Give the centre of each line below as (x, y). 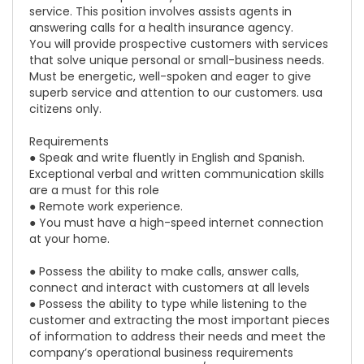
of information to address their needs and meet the (178, 336)
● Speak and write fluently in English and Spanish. (167, 158)
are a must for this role (94, 190)
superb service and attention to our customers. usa (176, 93)
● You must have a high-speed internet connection (176, 223)
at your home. (69, 239)
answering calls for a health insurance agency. (161, 28)
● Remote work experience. (106, 206)
